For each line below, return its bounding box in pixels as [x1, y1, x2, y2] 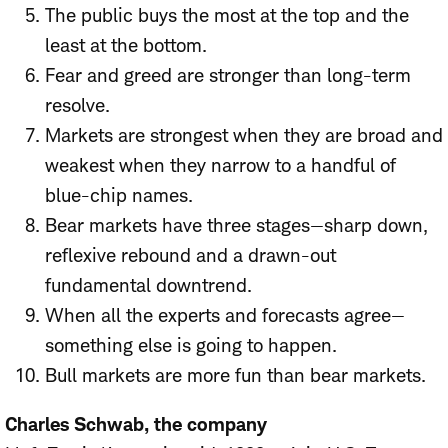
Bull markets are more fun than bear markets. [45, 364, 426, 388]
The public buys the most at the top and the [45, 4, 409, 28]
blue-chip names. [45, 184, 193, 208]
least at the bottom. [45, 34, 207, 58]
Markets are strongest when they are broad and [45, 124, 443, 148]
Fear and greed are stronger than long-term [45, 64, 411, 88]
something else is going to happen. [45, 334, 337, 358]
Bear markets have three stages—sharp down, [45, 214, 428, 238]
